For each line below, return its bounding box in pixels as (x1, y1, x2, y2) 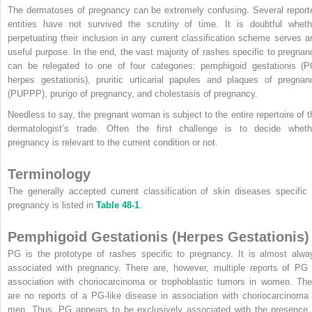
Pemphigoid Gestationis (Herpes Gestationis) (8, 228, 309, 244)
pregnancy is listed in (8, 199, 96, 210)
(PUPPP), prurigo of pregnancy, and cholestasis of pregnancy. (8, 88, 258, 99)
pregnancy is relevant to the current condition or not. (8, 136, 218, 148)
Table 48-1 (96, 199, 139, 210)
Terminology (8, 166, 91, 182)
